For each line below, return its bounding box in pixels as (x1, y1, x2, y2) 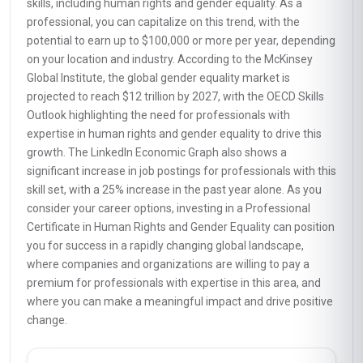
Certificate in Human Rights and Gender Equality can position (27, 220, 335, 233)
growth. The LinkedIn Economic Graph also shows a (27, 146, 287, 159)
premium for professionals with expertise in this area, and (27, 276, 321, 289)
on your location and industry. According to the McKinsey (27, 53, 313, 66)
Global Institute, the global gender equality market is (27, 71, 290, 84)
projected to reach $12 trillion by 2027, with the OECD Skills (27, 90, 324, 103)
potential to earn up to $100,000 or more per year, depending (27, 34, 335, 47)
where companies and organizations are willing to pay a (27, 258, 310, 271)
